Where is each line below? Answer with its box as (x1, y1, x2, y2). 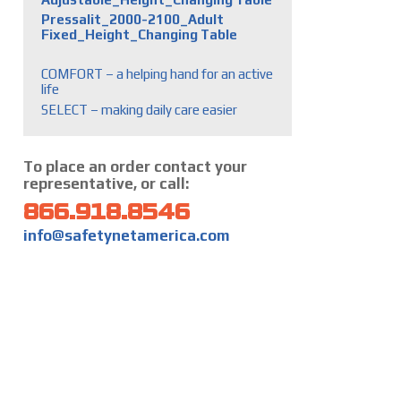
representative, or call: (23, 174, 189, 192)
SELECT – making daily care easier (41, 101, 237, 117)
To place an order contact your (23, 157, 247, 175)
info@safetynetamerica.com (23, 226, 230, 244)
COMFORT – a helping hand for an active (41, 65, 273, 81)
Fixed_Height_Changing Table (41, 27, 237, 42)
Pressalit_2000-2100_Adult (41, 12, 224, 27)
